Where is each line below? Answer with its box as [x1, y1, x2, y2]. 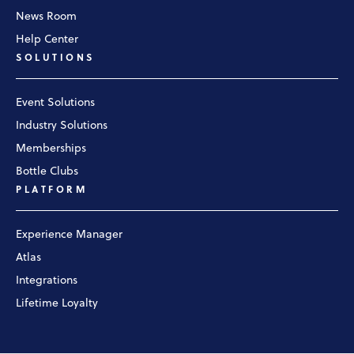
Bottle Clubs [16, 165, 78, 178]
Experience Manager [16, 228, 122, 241]
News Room [16, 10, 77, 23]
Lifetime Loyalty [16, 297, 98, 310]
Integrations [16, 274, 77, 287]
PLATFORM [16, 184, 87, 196]
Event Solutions [16, 96, 95, 109]
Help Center [16, 33, 78, 46]
